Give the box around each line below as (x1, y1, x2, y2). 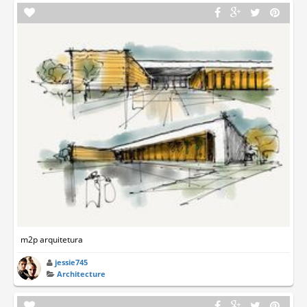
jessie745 (55, 257, 88, 268)
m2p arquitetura (21, 234, 83, 246)
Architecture (57, 269, 106, 280)
